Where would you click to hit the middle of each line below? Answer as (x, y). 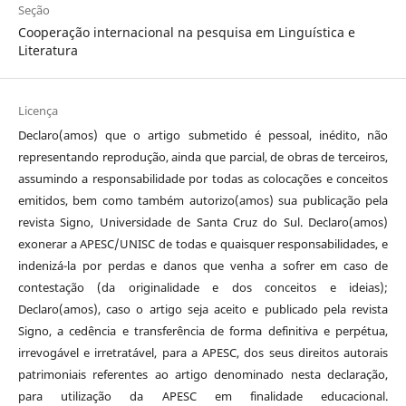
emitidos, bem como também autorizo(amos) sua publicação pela (203, 200)
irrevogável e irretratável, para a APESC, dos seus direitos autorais (203, 352)
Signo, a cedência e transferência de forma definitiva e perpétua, (203, 330)
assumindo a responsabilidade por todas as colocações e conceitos (203, 178)
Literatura (48, 50)
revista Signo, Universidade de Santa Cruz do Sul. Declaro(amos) (203, 222)
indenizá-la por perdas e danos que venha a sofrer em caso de (203, 265)
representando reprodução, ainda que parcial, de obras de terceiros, (203, 156)
